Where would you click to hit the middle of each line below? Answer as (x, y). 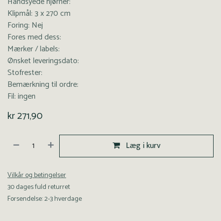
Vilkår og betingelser (37, 176)
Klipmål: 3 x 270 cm (39, 14)
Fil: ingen (21, 97)
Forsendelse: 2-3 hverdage (45, 199)
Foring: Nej (25, 26)
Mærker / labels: (34, 49)
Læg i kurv (142, 146)
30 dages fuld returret (39, 187)
